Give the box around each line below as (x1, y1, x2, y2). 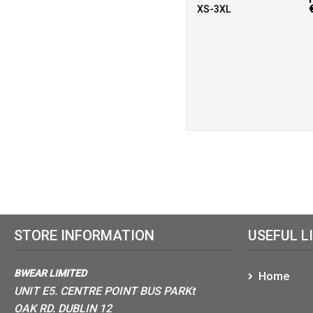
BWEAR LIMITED (14, 268, 87, 279)
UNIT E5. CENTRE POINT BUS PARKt (14, 284, 195, 298)
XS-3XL (197, 3, 231, 15)
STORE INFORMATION (14, 227, 154, 244)
